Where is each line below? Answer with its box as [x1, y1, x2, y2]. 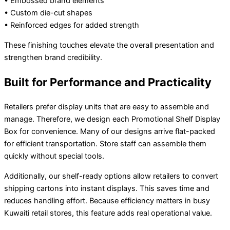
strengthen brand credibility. [4, 53, 102, 63]
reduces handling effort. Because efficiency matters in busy [4, 196, 210, 205]
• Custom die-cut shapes [4, 8, 92, 18]
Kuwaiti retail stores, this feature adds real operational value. [4, 208, 212, 218]
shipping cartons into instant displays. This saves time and [4, 183, 209, 193]
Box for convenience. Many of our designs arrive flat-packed [4, 127, 215, 137]
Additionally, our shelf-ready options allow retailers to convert [4, 171, 218, 181]
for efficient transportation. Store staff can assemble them [4, 139, 206, 149]
